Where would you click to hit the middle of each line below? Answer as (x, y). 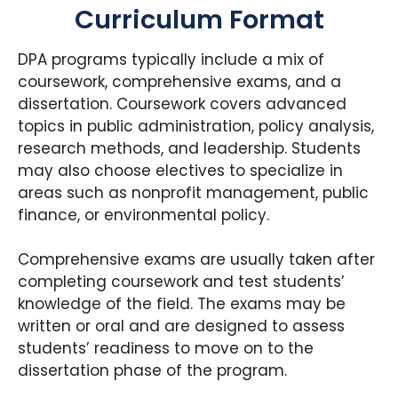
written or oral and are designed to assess (181, 326)
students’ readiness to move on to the (166, 349)
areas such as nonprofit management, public (193, 192)
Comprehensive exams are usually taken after (196, 260)
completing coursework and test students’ (181, 282)
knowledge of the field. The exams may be (182, 304)
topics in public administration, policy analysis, (196, 126)
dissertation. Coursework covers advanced (182, 103)
